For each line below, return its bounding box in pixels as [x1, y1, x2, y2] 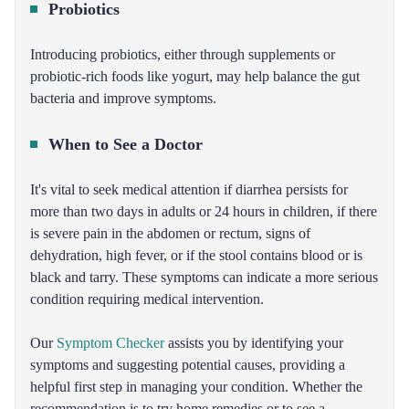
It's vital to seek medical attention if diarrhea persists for [30, 182, 348, 197]
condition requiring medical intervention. [30, 291, 264, 307]
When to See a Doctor [48, 135, 203, 153]
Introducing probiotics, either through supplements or [30, 47, 335, 62]
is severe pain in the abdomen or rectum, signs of [30, 225, 310, 241]
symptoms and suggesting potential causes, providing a [30, 357, 345, 372]
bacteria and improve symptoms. [30, 90, 216, 106]
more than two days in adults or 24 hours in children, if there [30, 204, 377, 219]
